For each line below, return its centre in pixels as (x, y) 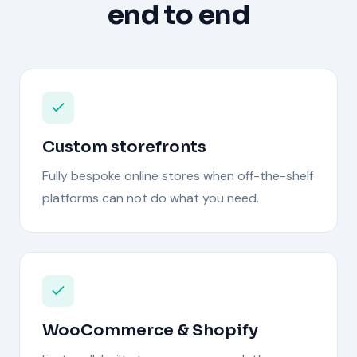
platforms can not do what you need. (151, 198)
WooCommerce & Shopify (150, 330)
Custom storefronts (124, 147)
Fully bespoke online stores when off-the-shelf (178, 175)
